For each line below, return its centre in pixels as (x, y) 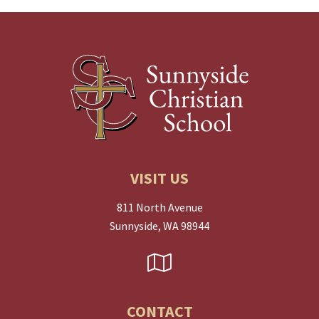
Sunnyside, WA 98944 (159, 226)
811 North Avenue (159, 208)
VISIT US (159, 178)
